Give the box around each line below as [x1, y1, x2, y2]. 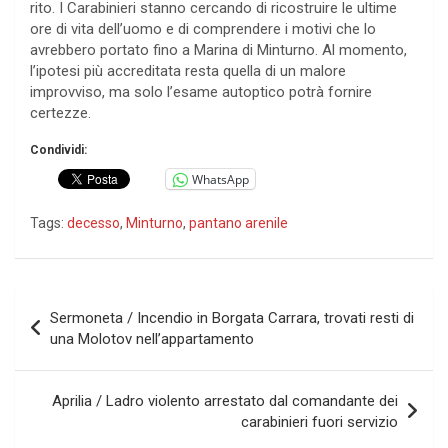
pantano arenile [189, 215, 288, 232]
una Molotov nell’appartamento [50, 330, 254, 349]
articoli [14, 320, 96, 350]
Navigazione [14, 288, 154, 318]
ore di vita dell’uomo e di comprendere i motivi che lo [30, 20, 376, 39]
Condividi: [30, 143, 87, 158]
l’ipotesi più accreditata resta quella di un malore [30, 62, 346, 81]
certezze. [30, 104, 91, 123]
